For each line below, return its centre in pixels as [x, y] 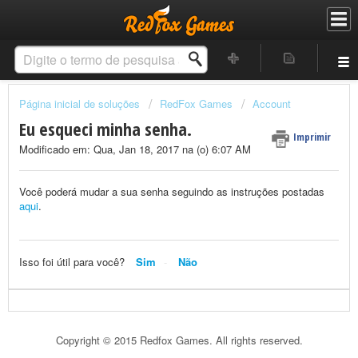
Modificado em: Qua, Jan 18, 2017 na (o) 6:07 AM [135, 149]
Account [272, 103]
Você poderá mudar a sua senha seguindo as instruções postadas [172, 191]
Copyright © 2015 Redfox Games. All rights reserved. [179, 340]
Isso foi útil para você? [72, 261]
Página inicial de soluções [81, 103]
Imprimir [312, 137]
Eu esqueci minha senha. [105, 129]
